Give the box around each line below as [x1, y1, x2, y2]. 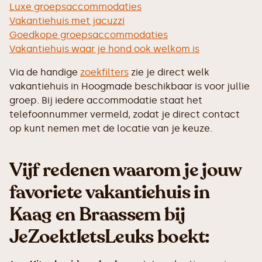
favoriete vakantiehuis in [9, 180, 209, 205]
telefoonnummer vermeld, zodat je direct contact [9, 109, 240, 120]
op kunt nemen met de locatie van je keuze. [9, 123, 212, 134]
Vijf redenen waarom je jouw [9, 157, 242, 183]
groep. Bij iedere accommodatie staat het [9, 95, 202, 106]
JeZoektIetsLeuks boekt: [9, 224, 210, 250]
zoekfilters [80, 67, 129, 78]
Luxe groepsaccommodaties [9, 1, 142, 12]
